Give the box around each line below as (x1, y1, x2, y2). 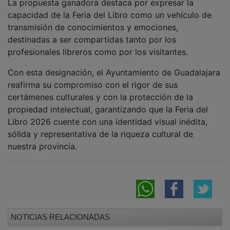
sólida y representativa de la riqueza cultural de (8, 121, 193, 132)
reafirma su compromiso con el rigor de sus (8, 72, 178, 83)
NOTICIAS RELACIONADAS (11, 205, 110, 214)
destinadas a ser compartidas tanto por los (8, 27, 176, 37)
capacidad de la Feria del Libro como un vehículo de (8, 2, 212, 13)
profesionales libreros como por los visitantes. (8, 39, 188, 50)
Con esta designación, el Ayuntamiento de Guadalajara (8, 60, 220, 70)
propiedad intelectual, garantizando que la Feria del (8, 97, 208, 107)
